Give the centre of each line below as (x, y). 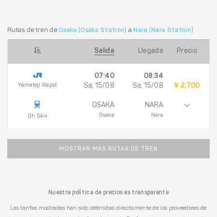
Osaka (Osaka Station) (93, 30)
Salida (104, 52)
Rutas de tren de (33, 30)
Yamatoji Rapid (38, 85)
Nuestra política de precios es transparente (108, 193)
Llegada (150, 52)
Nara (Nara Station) (163, 30)
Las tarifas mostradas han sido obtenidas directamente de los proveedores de (108, 209)
